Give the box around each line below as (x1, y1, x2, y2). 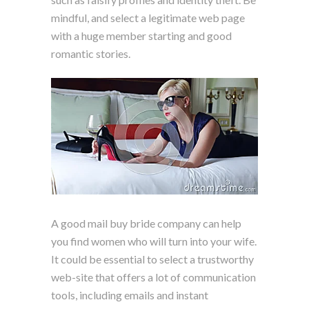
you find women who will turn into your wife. (51, 234, 257, 248)
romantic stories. (51, 46, 130, 60)
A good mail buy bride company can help (51, 216, 241, 230)
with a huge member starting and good (51, 28, 232, 42)
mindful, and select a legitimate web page (51, 10, 245, 24)
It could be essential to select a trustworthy (51, 252, 254, 266)
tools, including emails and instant (51, 288, 208, 301)
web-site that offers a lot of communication (51, 270, 256, 283)
